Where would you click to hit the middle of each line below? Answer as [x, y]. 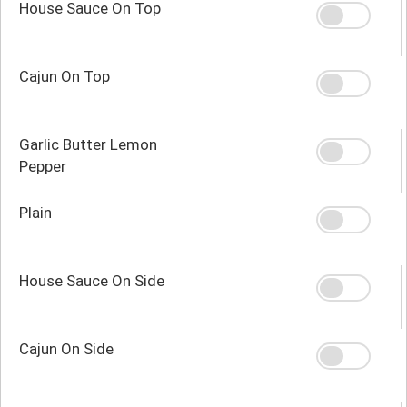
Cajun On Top [65, 76]
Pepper [43, 166]
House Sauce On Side [92, 280]
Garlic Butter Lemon [88, 144]
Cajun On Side [66, 348]
